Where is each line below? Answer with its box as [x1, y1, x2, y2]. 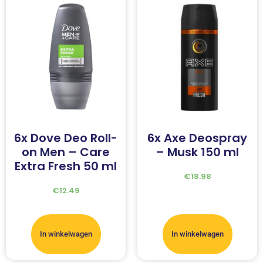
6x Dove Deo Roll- [14, 130, 117, 147]
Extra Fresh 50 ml [15, 158, 117, 175]
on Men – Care [22, 144, 110, 161]
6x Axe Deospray [147, 130, 247, 147]
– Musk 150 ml [156, 144, 239, 161]
